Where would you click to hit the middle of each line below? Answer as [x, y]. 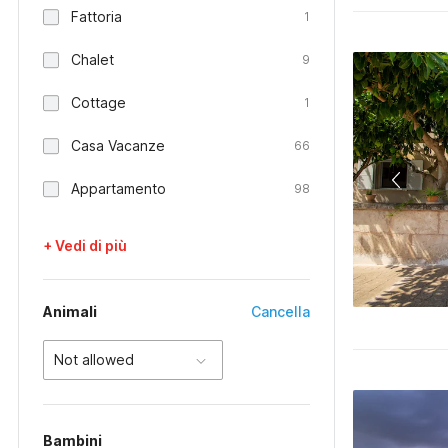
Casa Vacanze [118, 145]
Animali [70, 311]
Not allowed [94, 359]
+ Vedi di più [85, 245]
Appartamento [118, 188]
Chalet [92, 59]
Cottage [98, 102]
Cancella [281, 311]
